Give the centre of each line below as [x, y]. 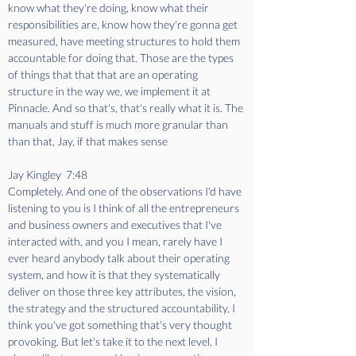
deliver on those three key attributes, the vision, [123, 291]
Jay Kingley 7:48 [50, 174]
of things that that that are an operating [104, 74]
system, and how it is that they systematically [115, 275]
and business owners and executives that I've [116, 224]
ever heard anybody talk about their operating [120, 258]
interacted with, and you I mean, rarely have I [116, 241]
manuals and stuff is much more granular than [119, 124]
